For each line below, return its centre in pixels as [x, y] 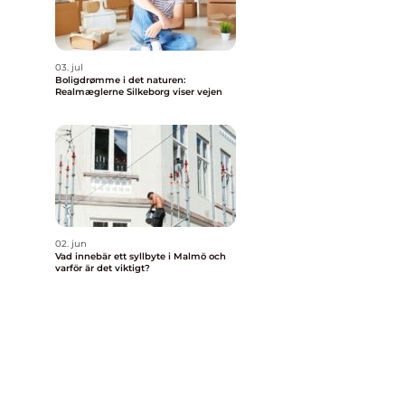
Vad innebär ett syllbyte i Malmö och [141, 256]
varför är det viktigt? [103, 268]
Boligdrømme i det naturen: [120, 80]
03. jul [69, 67]
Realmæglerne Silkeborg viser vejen [139, 92]
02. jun [71, 244]
